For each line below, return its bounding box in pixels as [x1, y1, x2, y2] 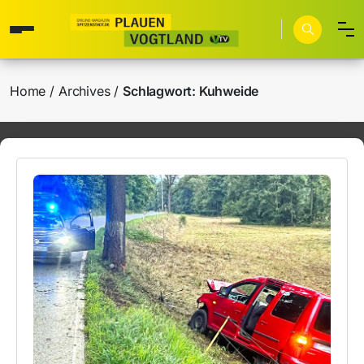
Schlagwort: [123, 83, 199, 99]
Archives [58, 83, 110, 99]
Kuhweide [198, 83, 259, 99]
